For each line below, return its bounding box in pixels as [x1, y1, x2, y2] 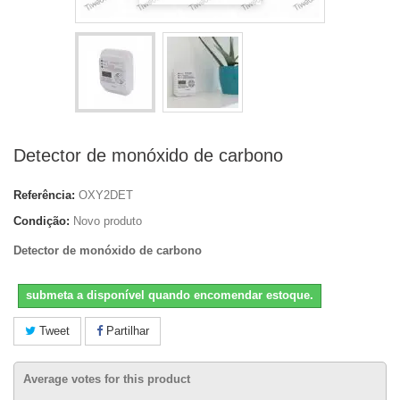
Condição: [13, 214, 70, 228]
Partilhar [103, 324, 149, 337]
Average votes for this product [23, 372, 190, 386]
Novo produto [73, 214, 142, 228]
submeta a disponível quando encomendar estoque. [26, 288, 313, 302]
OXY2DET [79, 188, 133, 202]
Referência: [13, 188, 75, 202]
